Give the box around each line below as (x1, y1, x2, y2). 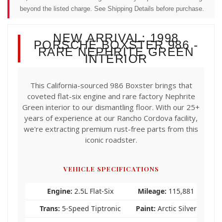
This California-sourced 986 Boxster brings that (30, 80, 192, 90)
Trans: (40, 203, 60, 213)
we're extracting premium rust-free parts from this (24, 123, 198, 134)
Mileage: (138, 186, 166, 196)
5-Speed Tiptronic (60, 203, 121, 213)
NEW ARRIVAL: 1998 (53, 31, 179, 45)
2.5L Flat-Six (72, 186, 113, 196)
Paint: (135, 203, 156, 213)
